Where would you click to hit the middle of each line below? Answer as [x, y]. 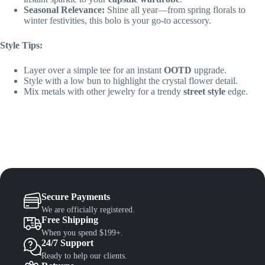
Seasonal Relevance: [64, 10]
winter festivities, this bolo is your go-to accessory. [117, 21]
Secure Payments [76, 197]
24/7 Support [67, 243]
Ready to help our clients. [84, 256]
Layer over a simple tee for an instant [94, 70]
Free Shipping [70, 220]
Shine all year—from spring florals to [175, 10]
